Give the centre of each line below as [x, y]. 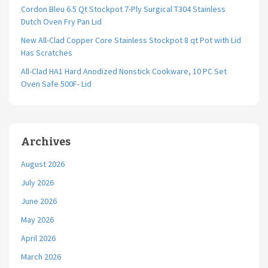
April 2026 [38, 238]
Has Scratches [47, 53]
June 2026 [39, 201]
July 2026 [37, 182]
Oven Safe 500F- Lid [56, 84]
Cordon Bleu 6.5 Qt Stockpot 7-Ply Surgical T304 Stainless [123, 9]
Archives [46, 142]
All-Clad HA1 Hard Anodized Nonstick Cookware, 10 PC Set [124, 71]
